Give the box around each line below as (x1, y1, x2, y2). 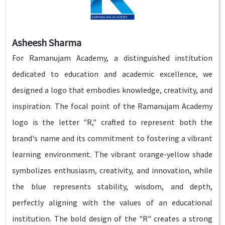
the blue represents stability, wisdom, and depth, (12, 181, 213, 192)
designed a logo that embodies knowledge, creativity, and (12, 85, 213, 95)
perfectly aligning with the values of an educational (12, 197, 213, 208)
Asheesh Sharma (12, 36, 82, 49)
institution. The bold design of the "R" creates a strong (12, 213, 213, 224)
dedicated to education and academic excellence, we (12, 69, 213, 79)
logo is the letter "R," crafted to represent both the (12, 117, 213, 128)
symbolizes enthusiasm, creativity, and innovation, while (12, 165, 213, 176)
